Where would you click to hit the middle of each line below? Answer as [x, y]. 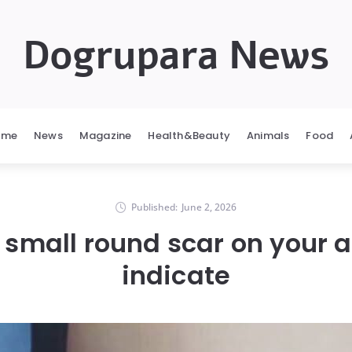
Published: [154, 207]
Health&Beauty [189, 136]
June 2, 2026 [209, 207]
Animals [268, 136]
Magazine [105, 136]
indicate [176, 275]
